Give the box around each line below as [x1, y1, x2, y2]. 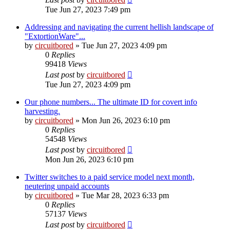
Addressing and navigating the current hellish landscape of [25, 22, 214, 31]
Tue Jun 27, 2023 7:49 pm [45, 5, 130, 14]
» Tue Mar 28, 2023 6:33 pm [73, 190, 169, 200]
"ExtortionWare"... [25, 31, 85, 41]
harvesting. [25, 106, 60, 116]
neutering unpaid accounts [25, 181, 109, 190]
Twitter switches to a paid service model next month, [25, 172, 195, 181]
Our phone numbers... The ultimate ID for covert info [25, 97, 197, 106]
